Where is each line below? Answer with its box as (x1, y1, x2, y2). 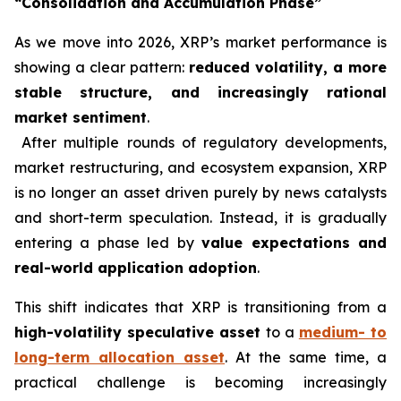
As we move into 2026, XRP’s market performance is (14, 33, 387, 52)
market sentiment (14, 108, 147, 127)
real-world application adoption (14, 259, 257, 277)
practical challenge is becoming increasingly (14, 373, 387, 392)
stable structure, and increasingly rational (14, 83, 387, 102)
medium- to (298, 323, 388, 342)
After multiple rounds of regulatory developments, (14, 133, 387, 152)
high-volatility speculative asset (14, 323, 261, 342)
